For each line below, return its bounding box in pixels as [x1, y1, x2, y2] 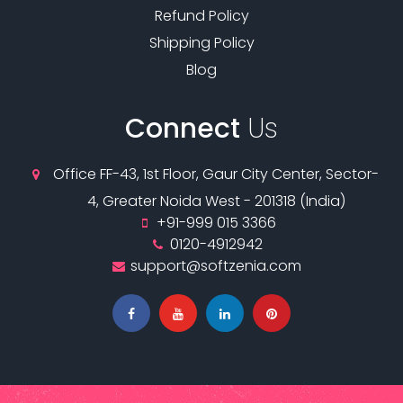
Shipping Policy [148, 32, 255, 54]
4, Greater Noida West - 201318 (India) [86, 191, 345, 212]
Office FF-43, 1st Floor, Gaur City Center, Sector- [53, 164, 380, 185]
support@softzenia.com [130, 255, 302, 277]
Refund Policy [154, 5, 249, 27]
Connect [125, 110, 247, 148]
